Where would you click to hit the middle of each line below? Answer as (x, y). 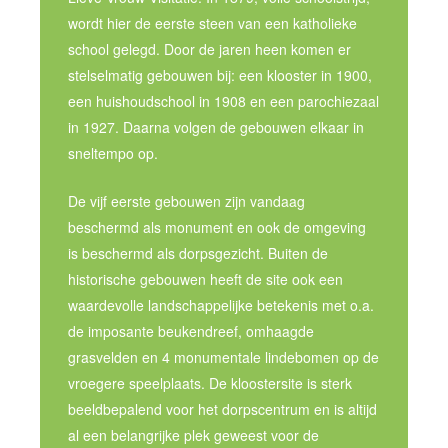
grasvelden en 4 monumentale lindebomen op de (224, 357)
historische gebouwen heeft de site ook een (206, 279)
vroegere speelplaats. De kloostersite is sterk (210, 383)
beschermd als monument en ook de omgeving (217, 227)
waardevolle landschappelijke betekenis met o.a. (221, 305)
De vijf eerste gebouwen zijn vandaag (187, 201)
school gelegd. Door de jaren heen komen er (210, 49)
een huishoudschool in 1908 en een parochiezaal (224, 101)
